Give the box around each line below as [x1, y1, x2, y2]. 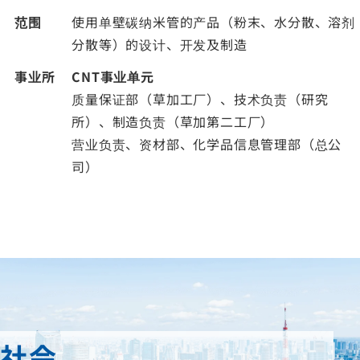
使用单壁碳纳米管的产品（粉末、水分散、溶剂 [72, 12, 355, 31]
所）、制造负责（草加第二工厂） [72, 112, 275, 131]
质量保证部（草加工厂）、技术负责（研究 [72, 89, 329, 108]
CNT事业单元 [72, 67, 154, 86]
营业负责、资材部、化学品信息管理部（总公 [72, 134, 342, 153]
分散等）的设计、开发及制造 [72, 35, 247, 54]
